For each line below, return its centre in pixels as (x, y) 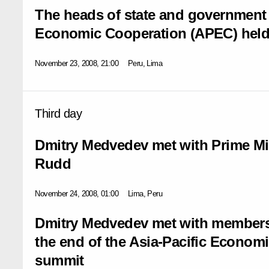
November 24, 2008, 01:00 (77, 193)
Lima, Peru (145, 193)
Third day (58, 113)
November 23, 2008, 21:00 (77, 63)
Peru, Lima (145, 63)
